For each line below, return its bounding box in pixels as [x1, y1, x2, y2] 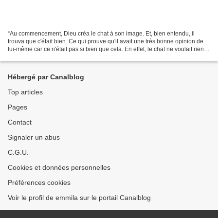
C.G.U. [8, 148, 29, 156]
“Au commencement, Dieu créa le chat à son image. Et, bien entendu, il [8, 30, 195, 37]
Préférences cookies [8, 179, 71, 186]
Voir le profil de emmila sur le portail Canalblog [8, 194, 151, 201]
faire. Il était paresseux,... [8, 53, 73, 60]
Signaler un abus [8, 133, 60, 141]
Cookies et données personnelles [8, 163, 110, 171]
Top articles [8, 88, 43, 96]
